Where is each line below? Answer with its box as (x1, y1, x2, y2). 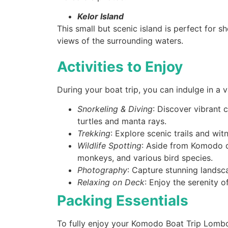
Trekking (77, 128, 110, 138)
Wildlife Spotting (77, 140, 141, 151)
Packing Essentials (57, 191, 188, 209)
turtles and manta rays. (77, 116, 166, 126)
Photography (77, 164, 127, 175)
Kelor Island (77, 11, 124, 22)
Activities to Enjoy (57, 58, 183, 75)
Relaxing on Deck (77, 177, 145, 187)
